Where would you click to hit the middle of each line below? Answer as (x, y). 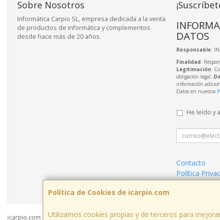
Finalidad (188, 62)
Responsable (193, 50)
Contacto (191, 163)
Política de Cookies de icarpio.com (109, 192)
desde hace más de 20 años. (59, 37)
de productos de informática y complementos (84, 28)
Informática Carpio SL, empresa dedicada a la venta (91, 19)
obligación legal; (195, 77)
